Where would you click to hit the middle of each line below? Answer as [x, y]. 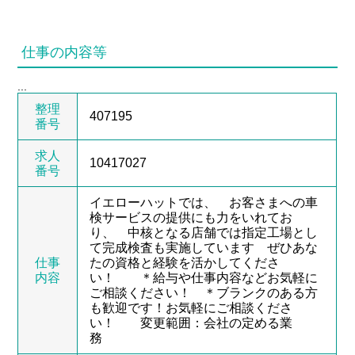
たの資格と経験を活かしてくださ [185, 262]
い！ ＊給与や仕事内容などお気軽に [204, 277]
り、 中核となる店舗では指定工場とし [204, 232]
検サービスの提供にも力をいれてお [191, 217]
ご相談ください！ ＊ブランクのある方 [204, 292]
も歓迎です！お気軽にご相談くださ [191, 307]
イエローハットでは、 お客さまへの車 [204, 202]
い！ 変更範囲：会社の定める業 [191, 323]
